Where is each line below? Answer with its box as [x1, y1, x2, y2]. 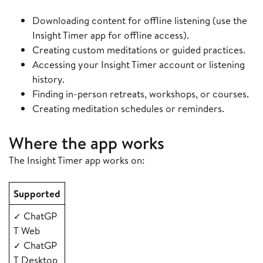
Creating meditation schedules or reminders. [32, 102, 224, 116]
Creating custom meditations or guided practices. [32, 43, 245, 57]
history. [32, 72, 65, 86]
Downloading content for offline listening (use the [32, 14, 247, 28]
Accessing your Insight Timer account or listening [32, 58, 245, 72]
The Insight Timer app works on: [9, 153, 145, 167]
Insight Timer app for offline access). [32, 28, 189, 42]
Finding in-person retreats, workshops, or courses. [32, 87, 249, 101]
